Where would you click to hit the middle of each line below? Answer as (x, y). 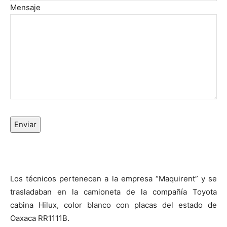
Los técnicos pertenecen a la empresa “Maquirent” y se (113, 179)
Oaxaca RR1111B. (40, 218)
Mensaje (25, 7)
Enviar (25, 124)
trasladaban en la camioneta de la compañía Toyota (113, 192)
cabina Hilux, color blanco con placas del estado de (113, 205)
